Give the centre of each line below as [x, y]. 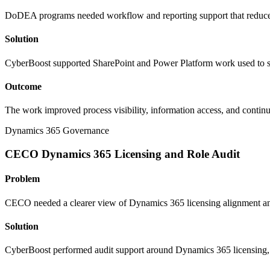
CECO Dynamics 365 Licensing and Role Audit [122, 154]
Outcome [23, 86]
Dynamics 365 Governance [57, 131]
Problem [22, 179]
